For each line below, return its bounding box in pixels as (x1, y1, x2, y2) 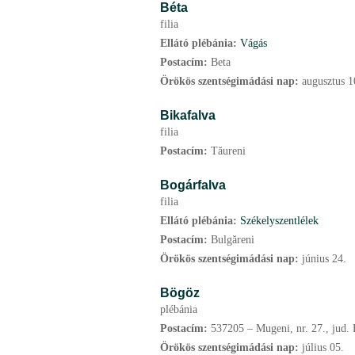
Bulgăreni (211, 234, 254, 246)
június (302, 253, 329, 265)
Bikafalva (160, 108, 216, 122)
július (302, 342, 326, 353)
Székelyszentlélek (240, 215, 319, 227)
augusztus (302, 75, 345, 87)
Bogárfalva (160, 177, 226, 192)
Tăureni (211, 145, 246, 157)
